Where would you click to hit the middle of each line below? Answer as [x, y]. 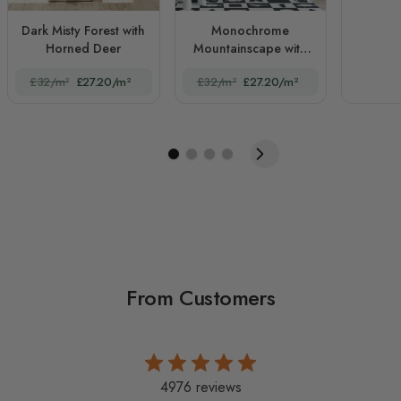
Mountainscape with [251, 48]
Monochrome [251, 30]
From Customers [200, 297]
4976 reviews [200, 387]
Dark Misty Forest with [84, 30]
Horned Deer [84, 48]
